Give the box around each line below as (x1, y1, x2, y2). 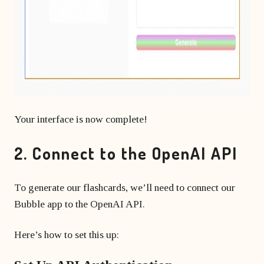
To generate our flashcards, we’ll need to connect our (14, 181, 235, 193)
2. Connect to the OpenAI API (14, 143, 237, 164)
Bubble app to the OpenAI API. (14, 198, 145, 210)
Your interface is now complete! (14, 113, 147, 125)
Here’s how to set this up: (14, 229, 119, 240)
